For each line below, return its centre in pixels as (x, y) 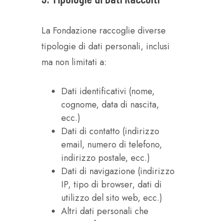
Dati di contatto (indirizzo (110, 131)
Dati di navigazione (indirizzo (118, 171)
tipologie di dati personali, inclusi (106, 46)
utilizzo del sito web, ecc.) (112, 198)
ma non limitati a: (74, 62)
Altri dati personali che (105, 211)
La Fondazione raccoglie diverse (104, 31)
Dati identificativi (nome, (108, 91)
